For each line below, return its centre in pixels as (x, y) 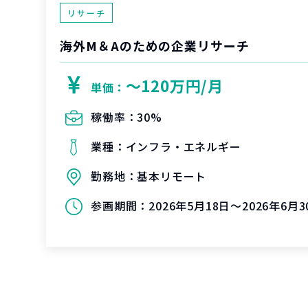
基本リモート (172, 176)
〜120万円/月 (175, 85)
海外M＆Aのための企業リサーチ (155, 45)
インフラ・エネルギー (183, 146)
